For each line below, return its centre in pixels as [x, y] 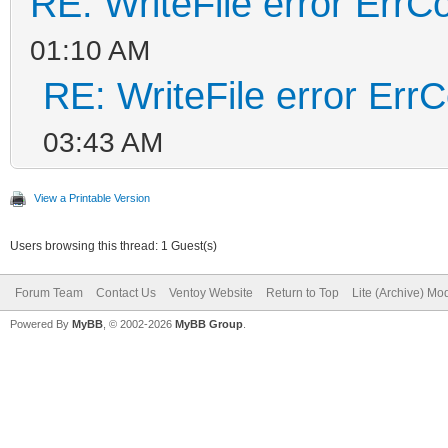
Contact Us [126, 292]
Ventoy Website [211, 292]
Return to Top [302, 292]
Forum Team [49, 292]
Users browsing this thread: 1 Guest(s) [113, 245]
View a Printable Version [92, 197]
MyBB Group [209, 323]
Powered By [41, 323]
